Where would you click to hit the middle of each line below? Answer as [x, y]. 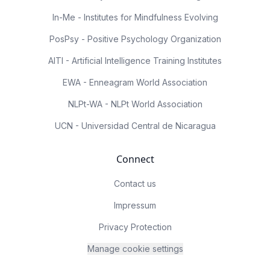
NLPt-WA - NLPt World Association [135, 104]
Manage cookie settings [135, 249]
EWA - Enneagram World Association [135, 82]
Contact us [135, 184]
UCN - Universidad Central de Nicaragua [135, 126]
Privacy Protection [135, 227]
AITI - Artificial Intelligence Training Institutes [135, 61]
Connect [135, 159]
